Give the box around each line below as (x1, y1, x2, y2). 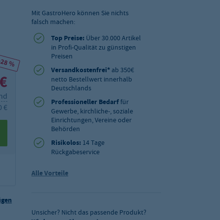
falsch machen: (31, 17, 75, 26)
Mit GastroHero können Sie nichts (31, 8, 129, 17)
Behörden (51, 124, 80, 133)
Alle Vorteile (31, 168, 68, 178)
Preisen (51, 52, 73, 60)
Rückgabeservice (51, 147, 100, 156)
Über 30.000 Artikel (84, 33, 141, 42)
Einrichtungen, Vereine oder (51, 115, 132, 124)
